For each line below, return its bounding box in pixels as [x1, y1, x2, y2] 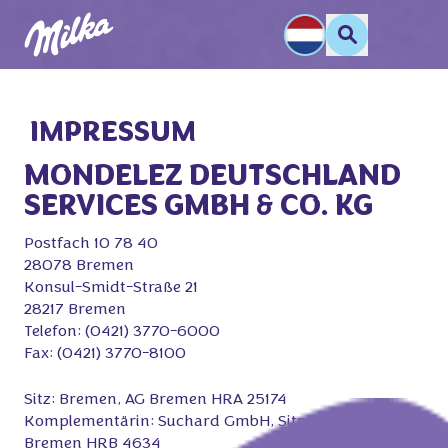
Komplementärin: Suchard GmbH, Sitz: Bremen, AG [24, 414, 399, 430]
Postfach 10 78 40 [24, 236, 158, 252]
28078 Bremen [24, 258, 134, 274]
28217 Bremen [24, 302, 126, 318]
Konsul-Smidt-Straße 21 [24, 280, 198, 296]
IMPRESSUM [24, 120, 196, 148]
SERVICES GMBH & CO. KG [24, 193, 373, 223]
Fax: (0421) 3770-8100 [24, 346, 186, 362]
